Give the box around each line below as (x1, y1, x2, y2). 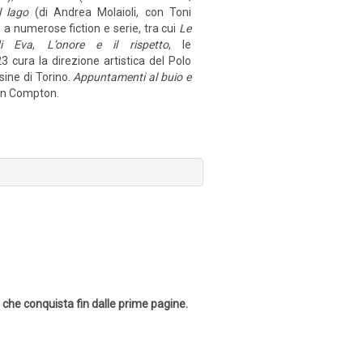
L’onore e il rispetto (46, 38, 169, 51)
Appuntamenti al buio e (73, 70, 191, 83)
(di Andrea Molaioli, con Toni (28, 6, 192, 19)
